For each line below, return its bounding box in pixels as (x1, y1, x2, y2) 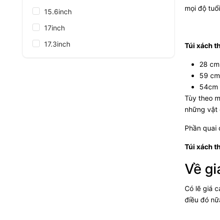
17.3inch (44, 40, 70, 48)
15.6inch (44, 7, 72, 16)
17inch (44, 24, 65, 32)
